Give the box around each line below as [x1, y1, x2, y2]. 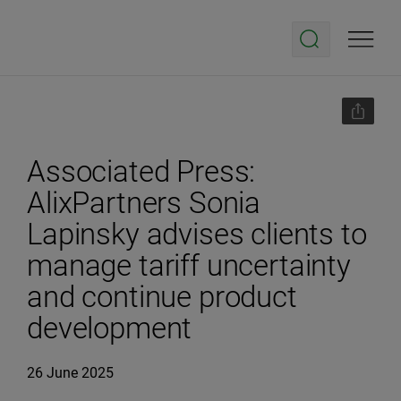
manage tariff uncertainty [27, 248, 351, 283]
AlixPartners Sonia [27, 185, 261, 220]
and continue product [27, 279, 297, 314]
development [27, 311, 192, 346]
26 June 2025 [27, 364, 114, 381]
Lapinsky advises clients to [27, 217, 367, 252]
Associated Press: [27, 154, 256, 189]
